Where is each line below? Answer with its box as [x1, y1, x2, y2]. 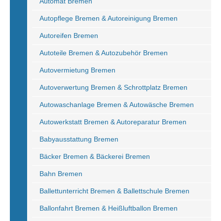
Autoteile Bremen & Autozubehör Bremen [39, 49, 168, 57]
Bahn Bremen [39, 170, 82, 178]
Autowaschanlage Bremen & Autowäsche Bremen [39, 101, 194, 109]
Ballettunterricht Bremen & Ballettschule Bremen [39, 187, 189, 195]
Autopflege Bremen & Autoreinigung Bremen [39, 14, 178, 22]
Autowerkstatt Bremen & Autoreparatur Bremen [39, 118, 186, 126]
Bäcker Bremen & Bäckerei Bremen [39, 152, 150, 160]
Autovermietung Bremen [39, 66, 115, 74]
